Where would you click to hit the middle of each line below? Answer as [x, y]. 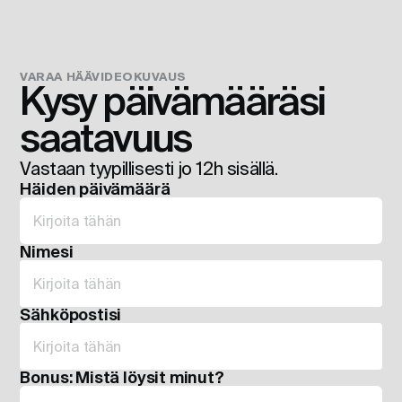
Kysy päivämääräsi [172, 100]
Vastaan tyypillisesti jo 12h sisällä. [149, 168]
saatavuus [105, 137]
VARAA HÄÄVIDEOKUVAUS [103, 77]
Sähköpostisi [71, 315]
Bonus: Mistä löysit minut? [122, 377]
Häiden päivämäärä [95, 189]
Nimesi [47, 252]
